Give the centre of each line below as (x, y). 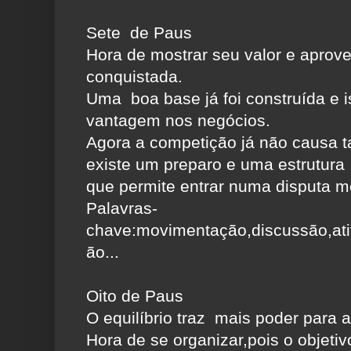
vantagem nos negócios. (178, 121)
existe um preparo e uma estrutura (215, 165)
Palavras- (122, 208)
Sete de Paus (139, 33)
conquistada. (134, 77)
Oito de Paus (135, 296)
